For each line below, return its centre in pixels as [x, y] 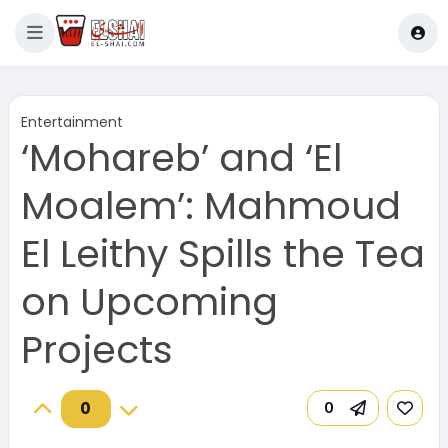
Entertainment [71, 122]
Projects [96, 349]
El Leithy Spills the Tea [222, 253]
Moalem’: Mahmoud [210, 205]
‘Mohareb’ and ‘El [181, 157]
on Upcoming [149, 301]
